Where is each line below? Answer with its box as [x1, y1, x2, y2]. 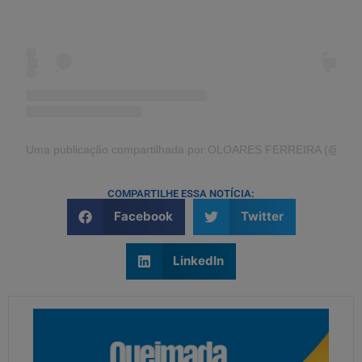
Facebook [114, 208, 173, 225]
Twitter [240, 208, 284, 225]
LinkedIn [173, 253, 225, 269]
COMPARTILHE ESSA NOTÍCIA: [107, 187, 255, 200]
